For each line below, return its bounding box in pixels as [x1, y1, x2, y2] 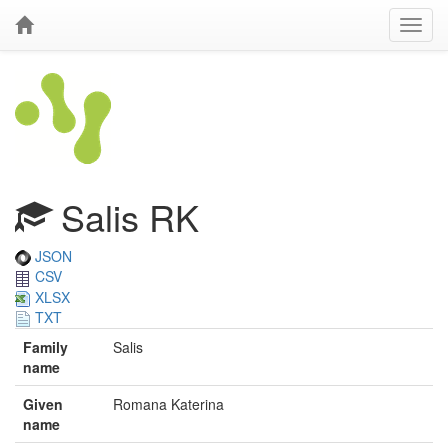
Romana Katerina [113, 394, 224, 415]
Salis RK [51, 191, 199, 242]
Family [23, 337, 68, 358]
